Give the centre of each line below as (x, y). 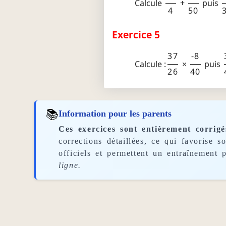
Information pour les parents (115, 113)
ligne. (70, 165)
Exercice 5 (136, 34)
